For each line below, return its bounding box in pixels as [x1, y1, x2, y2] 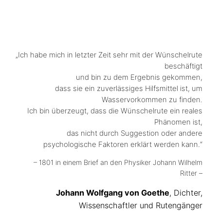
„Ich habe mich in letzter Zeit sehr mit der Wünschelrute [16, 50, 202, 59]
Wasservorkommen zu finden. [102, 94, 202, 104]
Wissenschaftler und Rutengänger [79, 200, 202, 210]
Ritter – [180, 168, 202, 177]
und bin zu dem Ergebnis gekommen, [76, 72, 202, 82]
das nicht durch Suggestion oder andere [67, 128, 202, 138]
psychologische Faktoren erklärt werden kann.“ [43, 139, 202, 149]
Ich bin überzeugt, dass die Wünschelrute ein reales [27, 106, 202, 115]
